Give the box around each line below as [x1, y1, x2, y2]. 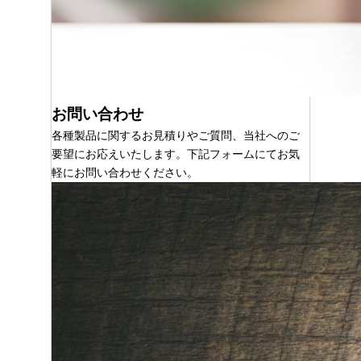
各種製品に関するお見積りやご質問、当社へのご [52, 128, 300, 142]
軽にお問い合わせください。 [52, 165, 198, 179]
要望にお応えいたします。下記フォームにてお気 [52, 147, 300, 160]
